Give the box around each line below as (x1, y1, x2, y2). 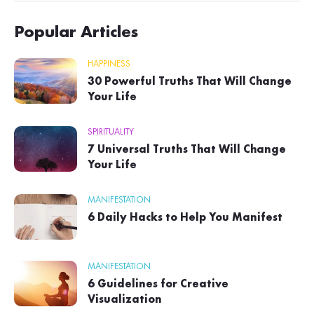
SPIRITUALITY (88, 127, 134, 137)
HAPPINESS (88, 59, 130, 69)
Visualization (88, 294, 162, 306)
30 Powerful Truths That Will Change (88, 76, 292, 88)
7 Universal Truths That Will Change (88, 144, 286, 156)
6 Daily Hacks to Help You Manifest (88, 212, 282, 224)
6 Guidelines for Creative (88, 278, 228, 290)
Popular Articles (14, 24, 138, 41)
